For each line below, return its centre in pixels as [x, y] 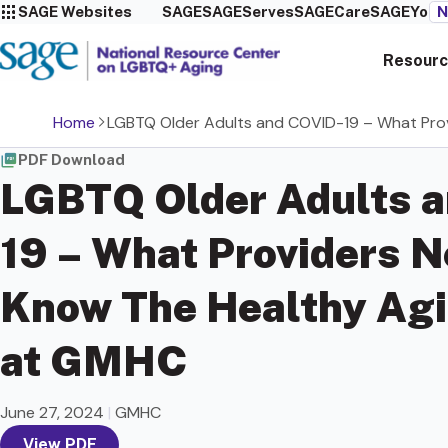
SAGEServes [247, 11]
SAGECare [331, 11]
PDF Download [71, 159]
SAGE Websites [75, 11]
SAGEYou [403, 11]
